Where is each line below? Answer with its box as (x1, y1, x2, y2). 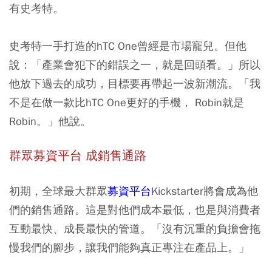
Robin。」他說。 (9, 114, 91, 128)
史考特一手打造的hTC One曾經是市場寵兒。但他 (9, 38, 246, 53)
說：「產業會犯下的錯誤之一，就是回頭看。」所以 (9, 57, 260, 72)
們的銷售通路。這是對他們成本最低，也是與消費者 (9, 202, 260, 217)
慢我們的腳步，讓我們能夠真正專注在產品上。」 (9, 240, 250, 254)
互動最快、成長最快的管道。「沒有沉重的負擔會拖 (9, 221, 260, 236)
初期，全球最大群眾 (9, 183, 107, 198)
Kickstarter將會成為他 (151, 183, 258, 198)
